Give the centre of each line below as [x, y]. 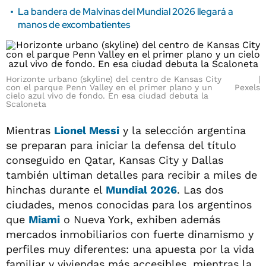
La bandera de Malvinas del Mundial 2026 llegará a [126, 12]
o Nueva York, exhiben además [140, 219]
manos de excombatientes [74, 25]
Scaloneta [26, 104]
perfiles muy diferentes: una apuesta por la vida [130, 249]
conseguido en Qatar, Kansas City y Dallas [115, 160]
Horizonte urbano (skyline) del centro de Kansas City [114, 79]
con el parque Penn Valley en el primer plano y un [109, 87]
